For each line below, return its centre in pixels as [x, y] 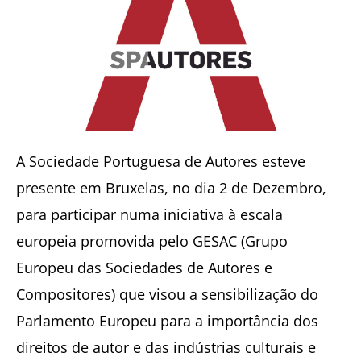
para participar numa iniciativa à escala [149, 214]
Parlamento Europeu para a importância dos [167, 320]
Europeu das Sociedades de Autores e [144, 267]
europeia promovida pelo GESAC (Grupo [152, 241]
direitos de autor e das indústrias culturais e [166, 347]
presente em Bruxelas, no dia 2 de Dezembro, [171, 187]
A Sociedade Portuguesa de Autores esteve [161, 161]
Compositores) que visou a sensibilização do [167, 294]
